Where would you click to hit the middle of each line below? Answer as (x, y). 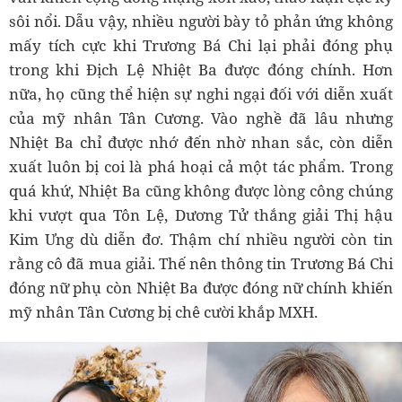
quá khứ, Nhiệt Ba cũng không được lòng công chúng (201, 191)
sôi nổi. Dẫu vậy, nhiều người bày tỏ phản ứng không (201, 22)
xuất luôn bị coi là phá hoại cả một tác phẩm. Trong (201, 167)
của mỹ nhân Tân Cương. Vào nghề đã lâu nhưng (201, 118)
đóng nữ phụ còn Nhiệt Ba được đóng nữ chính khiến (201, 288)
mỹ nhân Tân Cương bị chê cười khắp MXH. (163, 312)
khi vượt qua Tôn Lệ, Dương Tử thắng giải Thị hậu (201, 215)
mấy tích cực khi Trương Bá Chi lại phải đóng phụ (201, 46)
